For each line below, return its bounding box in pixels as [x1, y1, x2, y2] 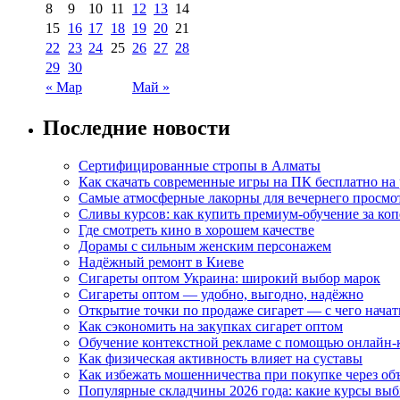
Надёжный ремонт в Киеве [79, 254, 244, 270]
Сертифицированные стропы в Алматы [79, 157, 321, 173]
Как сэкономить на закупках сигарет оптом [79, 318, 343, 334]
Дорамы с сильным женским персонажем [79, 237, 331, 254]
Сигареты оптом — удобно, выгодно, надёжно [79, 286, 363, 302]
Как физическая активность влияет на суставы [79, 350, 362, 366]
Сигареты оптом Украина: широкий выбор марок [79, 270, 380, 286]
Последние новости [43, 115, 230, 139]
